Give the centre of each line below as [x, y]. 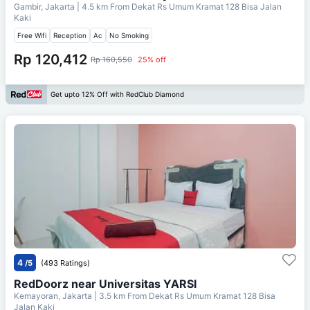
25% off [152, 59]
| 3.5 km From [120, 295]
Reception [70, 35]
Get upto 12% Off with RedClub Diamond [117, 94]
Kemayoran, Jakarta [54, 295]
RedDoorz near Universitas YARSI [105, 283]
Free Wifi [32, 35]
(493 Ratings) [65, 263]
